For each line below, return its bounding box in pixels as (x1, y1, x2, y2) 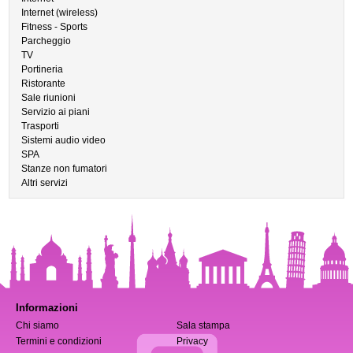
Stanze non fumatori (21, 163, 108, 174)
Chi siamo (16, 320, 59, 331)
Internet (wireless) (21, 7, 98, 18)
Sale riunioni (21, 92, 76, 103)
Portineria (21, 64, 64, 75)
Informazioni (16, 302, 78, 314)
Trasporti (21, 121, 60, 132)
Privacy (176, 336, 208, 347)
